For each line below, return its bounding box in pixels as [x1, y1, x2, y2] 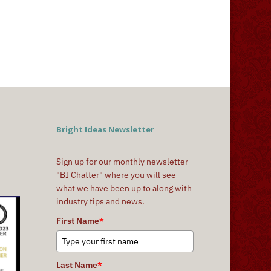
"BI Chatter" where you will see [56, 169, 177, 181]
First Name [56, 215, 100, 227]
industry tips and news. [56, 196, 145, 207]
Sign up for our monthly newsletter [56, 156, 189, 168]
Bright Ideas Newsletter [56, 124, 155, 135]
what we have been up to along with [56, 183, 192, 194]
